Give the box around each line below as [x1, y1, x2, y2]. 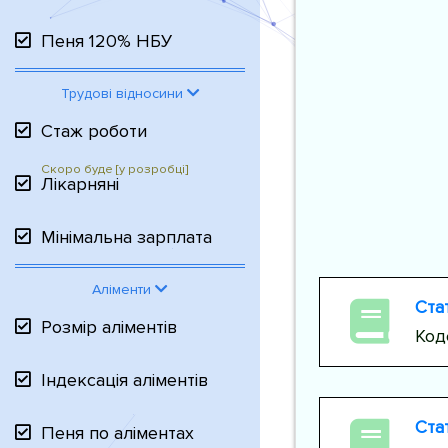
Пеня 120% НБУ [41, 30, 172, 52]
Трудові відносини [60, 85, 187, 102]
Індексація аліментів [41, 369, 208, 391]
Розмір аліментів [41, 316, 177, 338]
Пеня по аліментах [41, 422, 194, 444]
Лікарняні [41, 173, 119, 195]
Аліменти [92, 281, 155, 298]
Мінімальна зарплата [41, 226, 212, 248]
